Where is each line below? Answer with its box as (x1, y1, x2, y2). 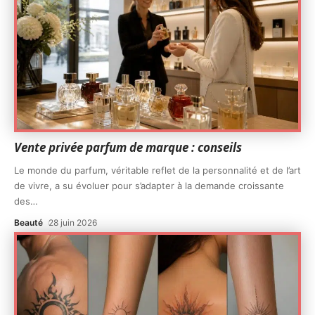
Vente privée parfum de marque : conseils (14, 139, 242, 155)
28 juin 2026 (49, 217, 98, 228)
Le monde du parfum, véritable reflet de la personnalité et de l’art (14, 164, 301, 176)
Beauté (14, 217, 43, 228)
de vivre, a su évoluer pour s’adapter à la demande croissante (14, 179, 284, 191)
